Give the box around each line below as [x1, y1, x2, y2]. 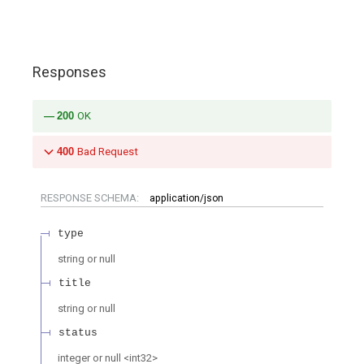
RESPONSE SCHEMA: [41, 192, 141, 205]
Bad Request [77, 145, 138, 158]
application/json [149, 193, 223, 205]
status [58, 327, 97, 340]
